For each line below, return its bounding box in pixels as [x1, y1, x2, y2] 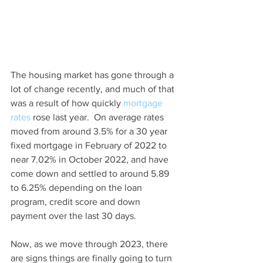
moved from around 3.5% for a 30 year [11, 126, 170, 137]
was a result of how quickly [11, 98, 123, 109]
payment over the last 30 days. [11, 211, 141, 221]
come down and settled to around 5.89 [11, 168, 171, 179]
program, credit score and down [11, 197, 143, 207]
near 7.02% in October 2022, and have [11, 154, 171, 165]
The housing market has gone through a [11, 70, 176, 80]
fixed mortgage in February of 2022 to [11, 140, 169, 151]
